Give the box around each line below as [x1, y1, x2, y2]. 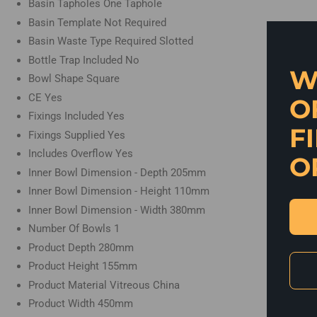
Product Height [28, 260, 102, 273]
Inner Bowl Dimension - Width [28, 203, 170, 217]
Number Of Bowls [28, 222, 114, 236]
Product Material [28, 278, 110, 292]
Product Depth [28, 241, 98, 254]
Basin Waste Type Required [28, 35, 159, 48]
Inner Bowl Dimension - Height [28, 185, 174, 198]
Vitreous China [110, 278, 180, 292]
